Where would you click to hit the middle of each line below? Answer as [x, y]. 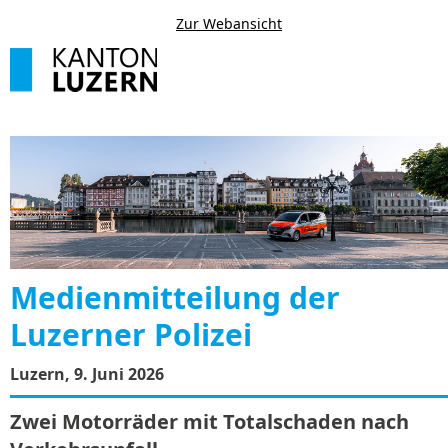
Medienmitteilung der [175, 297]
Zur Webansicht [229, 23]
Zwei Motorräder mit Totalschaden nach [209, 421]
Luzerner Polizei [131, 334]
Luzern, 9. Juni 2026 [87, 374]
